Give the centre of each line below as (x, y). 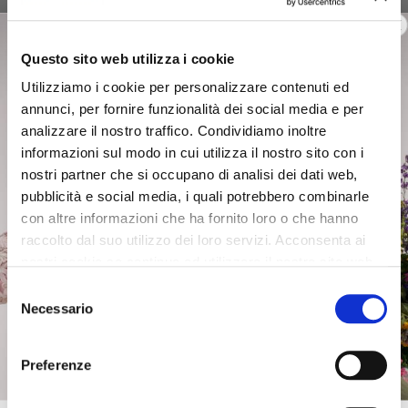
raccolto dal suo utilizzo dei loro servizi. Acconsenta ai (194, 240)
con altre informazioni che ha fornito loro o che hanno (189, 219)
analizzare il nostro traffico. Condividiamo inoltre (174, 131)
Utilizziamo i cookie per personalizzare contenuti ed (185, 87)
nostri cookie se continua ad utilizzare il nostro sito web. (199, 262)
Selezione (36, 290)
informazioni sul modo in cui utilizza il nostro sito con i (192, 153)
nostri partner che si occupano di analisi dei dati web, (189, 175)
